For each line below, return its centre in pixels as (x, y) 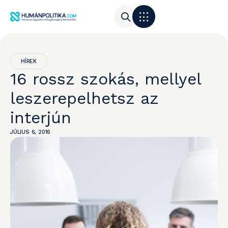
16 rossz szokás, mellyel (106, 79)
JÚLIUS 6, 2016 (31, 132)
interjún (41, 118)
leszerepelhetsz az (84, 98)
